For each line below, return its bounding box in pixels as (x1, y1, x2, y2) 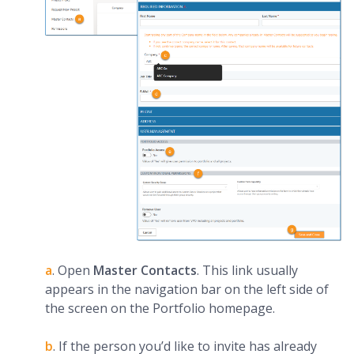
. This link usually (197, 262, 298, 280)
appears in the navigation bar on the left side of (45, 281, 329, 299)
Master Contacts (93, 262, 197, 280)
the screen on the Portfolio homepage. (45, 299, 275, 318)
